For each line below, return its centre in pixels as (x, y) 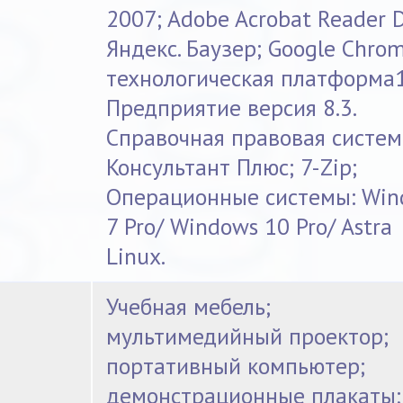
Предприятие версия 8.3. (232, 108)
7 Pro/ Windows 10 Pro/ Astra (250, 227)
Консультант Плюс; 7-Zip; (232, 167)
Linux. (136, 256)
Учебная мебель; (189, 307)
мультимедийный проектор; (248, 336)
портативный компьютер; (236, 366)
